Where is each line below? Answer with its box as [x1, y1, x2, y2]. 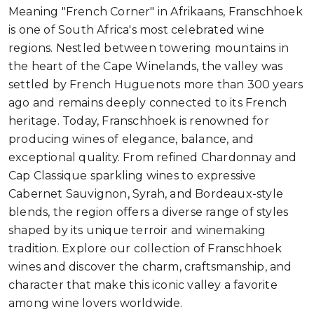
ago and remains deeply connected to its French [8, 95, 287, 109]
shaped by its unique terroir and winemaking [8, 223, 266, 237]
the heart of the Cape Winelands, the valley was [8, 59, 283, 73]
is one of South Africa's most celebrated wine [8, 22, 265, 36]
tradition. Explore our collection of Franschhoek [8, 241, 282, 255]
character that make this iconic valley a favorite [8, 278, 278, 292]
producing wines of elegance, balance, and [8, 132, 254, 146]
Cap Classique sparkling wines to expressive [8, 168, 257, 182]
